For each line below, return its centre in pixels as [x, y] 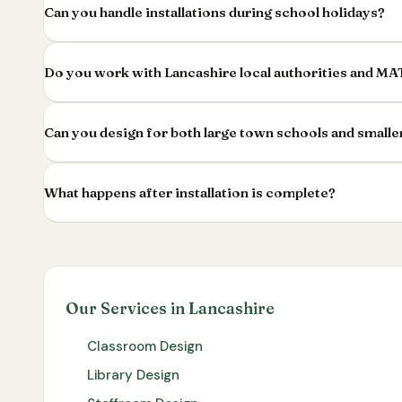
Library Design [133, 375]
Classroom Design [145, 346]
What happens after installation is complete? [190, 192]
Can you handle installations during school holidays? [214, 12]
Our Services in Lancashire [170, 308]
